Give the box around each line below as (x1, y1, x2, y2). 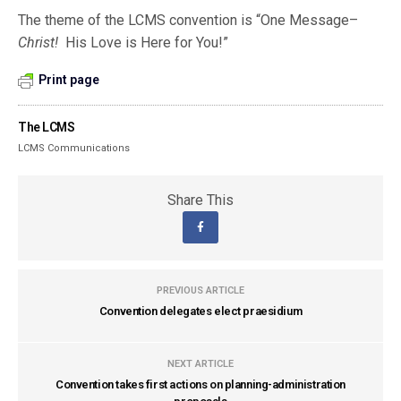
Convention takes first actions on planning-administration (55, 378, 346, 391)
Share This (167, 192, 234, 209)
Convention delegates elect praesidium (98, 304, 303, 318)
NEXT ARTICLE (167, 358, 234, 370)
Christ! (18, 34, 58, 51)
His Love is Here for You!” (58, 34, 229, 51)
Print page (38, 73, 99, 87)
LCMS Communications (18, 142, 131, 154)
